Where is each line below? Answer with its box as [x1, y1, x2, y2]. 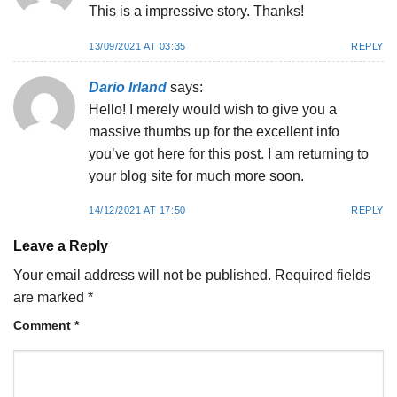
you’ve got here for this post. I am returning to [89, 145, 369, 161]
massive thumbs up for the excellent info [89, 123, 339, 139]
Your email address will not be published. [13, 268, 271, 284]
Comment [13, 318, 74, 333]
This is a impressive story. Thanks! [89, 4, 304, 19]
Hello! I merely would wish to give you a [89, 101, 337, 117]
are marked [13, 290, 88, 306]
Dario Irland [89, 79, 167, 95]
